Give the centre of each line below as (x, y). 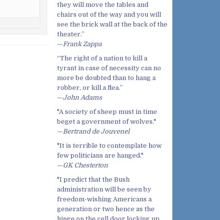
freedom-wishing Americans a (104, 199)
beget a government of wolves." (107, 122)
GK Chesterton (85, 165)
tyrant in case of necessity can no (109, 68)
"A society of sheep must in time (107, 112)
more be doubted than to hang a (106, 78)
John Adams (82, 98)
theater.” (71, 34)
